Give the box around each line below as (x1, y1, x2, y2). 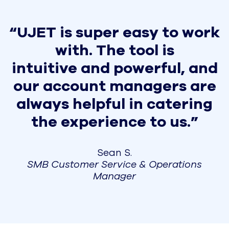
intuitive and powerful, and (11, 57, 218, 78)
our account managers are (13, 75, 216, 96)
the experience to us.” (31, 111, 198, 132)
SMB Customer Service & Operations (27, 157, 202, 171)
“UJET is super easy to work (9, 21, 220, 42)
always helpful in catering (16, 93, 213, 114)
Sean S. (97, 146, 132, 159)
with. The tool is (55, 39, 174, 60)
